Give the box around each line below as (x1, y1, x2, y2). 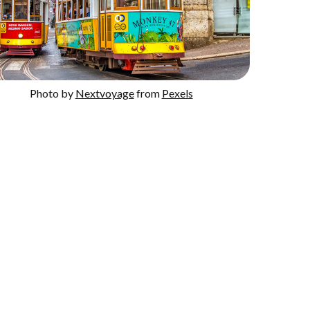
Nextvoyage (75, 86, 134, 100)
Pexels (161, 86, 193, 100)
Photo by (29, 86, 75, 100)
